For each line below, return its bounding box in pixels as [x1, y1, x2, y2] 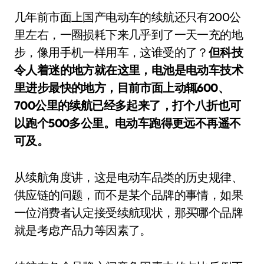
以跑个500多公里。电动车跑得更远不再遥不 [14, 115, 241, 130]
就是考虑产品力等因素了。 [14, 223, 151, 237]
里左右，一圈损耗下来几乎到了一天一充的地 [14, 27, 243, 42]
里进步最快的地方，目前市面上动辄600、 [14, 80, 229, 95]
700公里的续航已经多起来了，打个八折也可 [14, 98, 241, 113]
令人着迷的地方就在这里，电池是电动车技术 [14, 62, 243, 77]
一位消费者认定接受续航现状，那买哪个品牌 [14, 205, 243, 220]
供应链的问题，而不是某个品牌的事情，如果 [14, 187, 243, 202]
